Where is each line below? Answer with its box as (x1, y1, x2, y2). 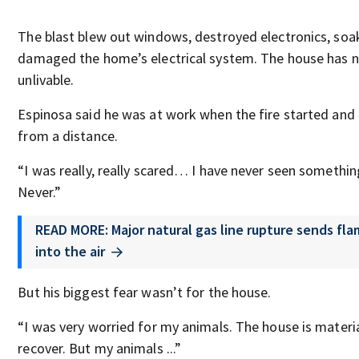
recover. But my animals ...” (18, 338, 182, 357)
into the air (35, 242, 106, 260)
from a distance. (18, 127, 118, 145)
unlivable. (18, 71, 75, 89)
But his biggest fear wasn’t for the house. (18, 282, 272, 301)
